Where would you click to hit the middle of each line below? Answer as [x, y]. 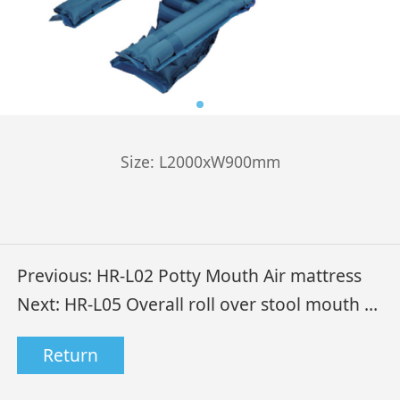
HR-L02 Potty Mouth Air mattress [229, 276]
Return [71, 354]
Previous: [57, 276]
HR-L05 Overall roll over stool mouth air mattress [215, 304]
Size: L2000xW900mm [200, 162]
